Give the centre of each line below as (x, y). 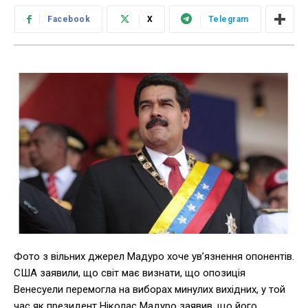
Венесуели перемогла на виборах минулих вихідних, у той (150, 289)
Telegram (228, 20)
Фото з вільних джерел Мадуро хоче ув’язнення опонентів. (154, 256)
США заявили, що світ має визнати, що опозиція (130, 273)
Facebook (69, 20)
